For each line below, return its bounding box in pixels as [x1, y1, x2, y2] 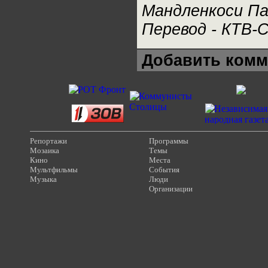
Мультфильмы [30, 165, 78, 174]
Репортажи [30, 136, 67, 145]
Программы [149, 136, 188, 145]
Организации [149, 184, 193, 193]
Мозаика [30, 146, 59, 155]
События [149, 165, 179, 174]
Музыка [30, 175, 57, 184]
